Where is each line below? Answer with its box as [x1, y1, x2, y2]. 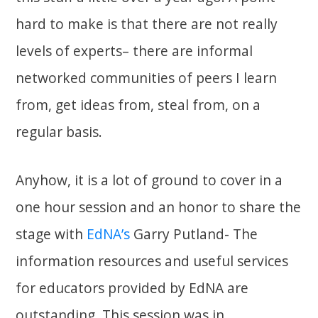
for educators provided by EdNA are [16, 278, 249, 298]
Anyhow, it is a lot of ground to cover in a [16, 170, 283, 190]
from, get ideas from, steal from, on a [16, 95, 261, 115]
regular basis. [16, 122, 103, 142]
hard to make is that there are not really [16, 14, 278, 34]
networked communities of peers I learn [16, 68, 278, 88]
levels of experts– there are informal [16, 41, 253, 61]
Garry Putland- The [130, 224, 258, 244]
